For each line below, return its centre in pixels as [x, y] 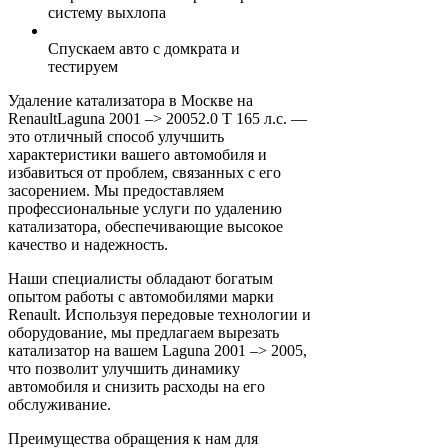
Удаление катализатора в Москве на [130, 101]
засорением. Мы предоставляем [116, 191]
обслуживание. [59, 405]
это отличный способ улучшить [116, 137]
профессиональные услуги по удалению [145, 209]
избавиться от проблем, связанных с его [144, 173]
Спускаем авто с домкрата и [144, 49]
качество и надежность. [88, 245]
